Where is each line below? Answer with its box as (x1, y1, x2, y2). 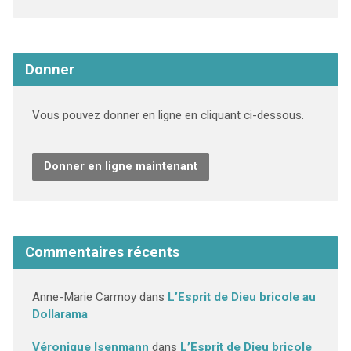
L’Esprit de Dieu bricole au (167, 290, 316, 304)
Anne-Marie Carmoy (31, 290, 136, 304)
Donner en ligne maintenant (43, 160, 197, 173)
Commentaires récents (24, 244, 179, 260)
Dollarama (31, 307, 88, 321)
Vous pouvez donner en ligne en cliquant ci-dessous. (31, 108, 304, 122)
